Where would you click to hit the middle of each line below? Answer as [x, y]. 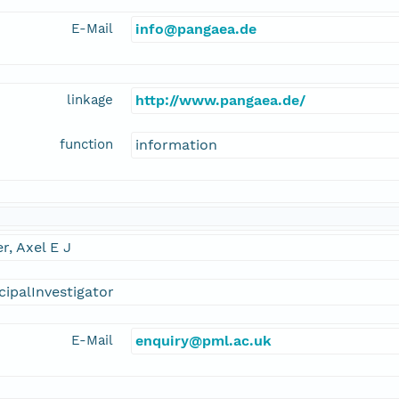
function [86, 145]
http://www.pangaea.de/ [220, 101]
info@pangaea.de [196, 29]
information [176, 145]
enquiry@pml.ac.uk [204, 341]
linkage [90, 100]
